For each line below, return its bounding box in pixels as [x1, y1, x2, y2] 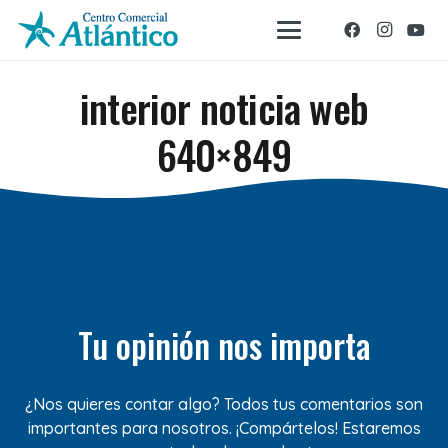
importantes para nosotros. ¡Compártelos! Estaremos [27, 418, 421, 439]
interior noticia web [79, 78, 369, 137]
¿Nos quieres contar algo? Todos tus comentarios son [25, 394, 423, 415]
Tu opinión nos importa [77, 320, 371, 371]
